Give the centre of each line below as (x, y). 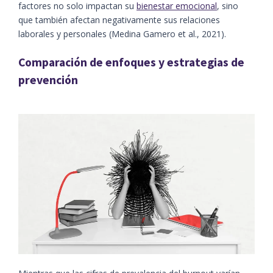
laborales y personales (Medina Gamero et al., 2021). (122, 34)
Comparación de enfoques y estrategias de (131, 62)
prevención (48, 80)
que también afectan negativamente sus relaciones (119, 20)
